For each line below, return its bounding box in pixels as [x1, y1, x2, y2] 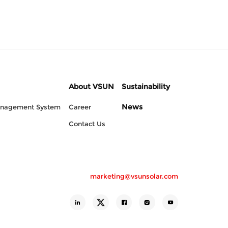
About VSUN [68, 81, 114, 91]
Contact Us [68, 120, 105, 128]
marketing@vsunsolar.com [90, 173, 178, 180]
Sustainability [122, 81, 170, 91]
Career [68, 103, 91, 111]
